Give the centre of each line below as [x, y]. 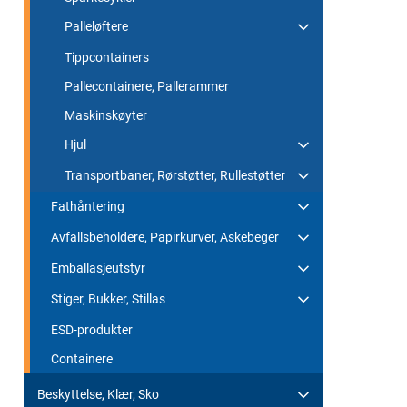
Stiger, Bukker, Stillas [108, 298]
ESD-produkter [92, 329]
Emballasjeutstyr [98, 268]
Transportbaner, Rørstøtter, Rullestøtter [175, 175]
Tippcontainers [107, 57]
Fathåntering [88, 206]
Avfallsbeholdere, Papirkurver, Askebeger [165, 237]
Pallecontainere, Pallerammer [147, 86]
